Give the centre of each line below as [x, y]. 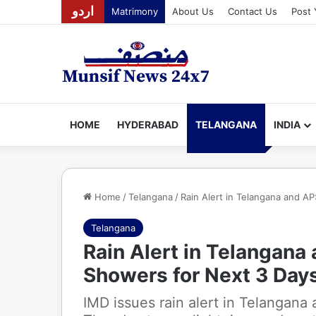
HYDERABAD [148, 124]
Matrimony [135, 11]
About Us [193, 11]
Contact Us [253, 11]
